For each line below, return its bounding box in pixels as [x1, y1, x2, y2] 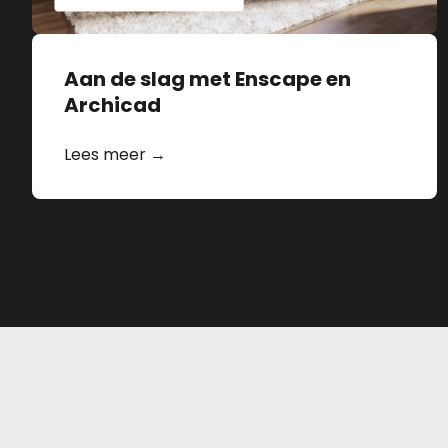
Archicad [64, 91, 161, 120]
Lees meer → [64, 143, 166, 167]
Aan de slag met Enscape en [64, 65, 351, 94]
